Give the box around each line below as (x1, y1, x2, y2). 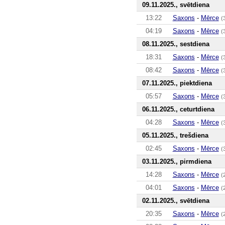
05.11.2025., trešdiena (142, 131, 208, 139)
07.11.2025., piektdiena (142, 79, 212, 87)
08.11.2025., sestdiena (142, 40, 209, 48)
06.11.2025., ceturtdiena (142, 105, 214, 113)
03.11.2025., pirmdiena (142, 157, 211, 165)
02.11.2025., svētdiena (142, 196, 209, 204)
